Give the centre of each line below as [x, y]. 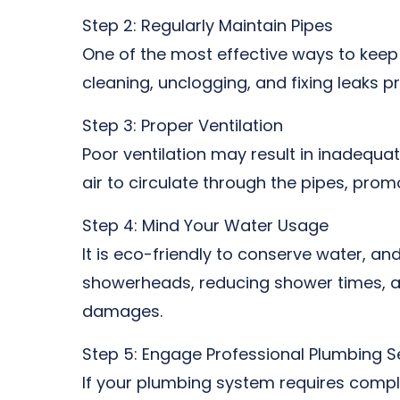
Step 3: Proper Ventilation [183, 125]
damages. [122, 311]
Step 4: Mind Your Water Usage [205, 225]
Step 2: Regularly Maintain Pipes [208, 25]
